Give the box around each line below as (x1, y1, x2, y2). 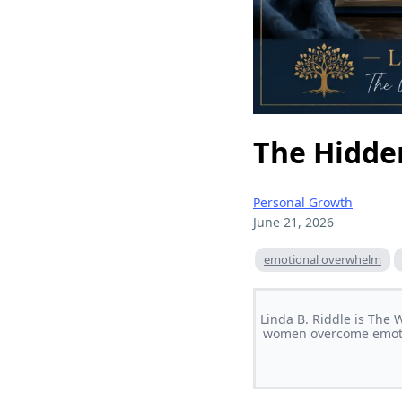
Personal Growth (253, 193, 353, 211)
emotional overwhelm (264, 250, 381, 267)
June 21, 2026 (253, 213, 334, 231)
